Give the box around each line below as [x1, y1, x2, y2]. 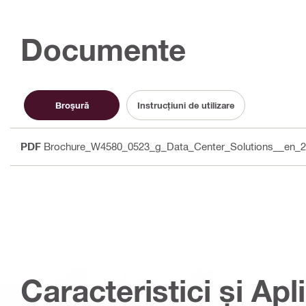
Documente [20, 31, 186, 68]
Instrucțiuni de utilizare [137, 99, 234, 111]
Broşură [55, 99, 89, 111]
